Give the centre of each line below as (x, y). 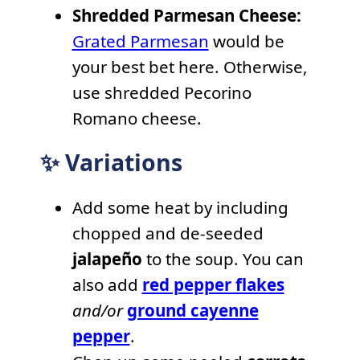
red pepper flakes (213, 284)
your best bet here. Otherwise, (190, 67)
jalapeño (107, 258)
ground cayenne (192, 310)
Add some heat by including (180, 207)
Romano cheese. (137, 119)
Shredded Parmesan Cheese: (186, 16)
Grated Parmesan (140, 41)
